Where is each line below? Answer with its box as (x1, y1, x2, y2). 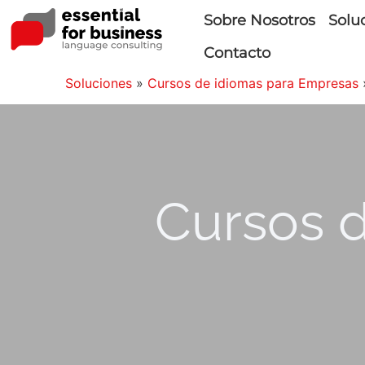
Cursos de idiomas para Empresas (147, 75, 358, 91)
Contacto (203, 44, 270, 62)
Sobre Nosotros (203, 11, 315, 29)
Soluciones (65, 75, 132, 91)
